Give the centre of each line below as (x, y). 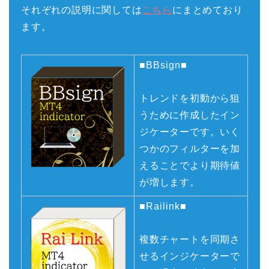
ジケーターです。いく (190, 132)
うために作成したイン (190, 115)
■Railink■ (163, 207)
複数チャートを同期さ (190, 240)
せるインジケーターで (190, 256)
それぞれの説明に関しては (82, 10)
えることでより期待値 (190, 166)
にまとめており (208, 10)
